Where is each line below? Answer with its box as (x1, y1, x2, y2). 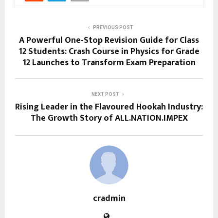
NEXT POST (91, 91, 119, 97)
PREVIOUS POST (92, 25, 133, 31)
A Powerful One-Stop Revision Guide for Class (19, 33, 199, 48)
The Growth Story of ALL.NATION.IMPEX (30, 111, 188, 126)
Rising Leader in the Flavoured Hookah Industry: (15, 100, 203, 115)
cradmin (92, 191, 126, 206)
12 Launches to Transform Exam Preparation (22, 55, 196, 71)
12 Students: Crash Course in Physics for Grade (18, 44, 200, 59)
